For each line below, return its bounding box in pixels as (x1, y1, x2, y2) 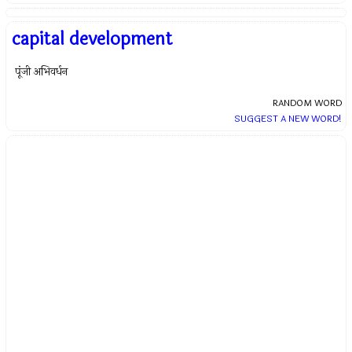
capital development (12, 26, 174, 53)
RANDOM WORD (272, 96, 342, 110)
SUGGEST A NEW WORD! (233, 112, 342, 126)
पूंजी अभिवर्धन (15, 64, 68, 80)
